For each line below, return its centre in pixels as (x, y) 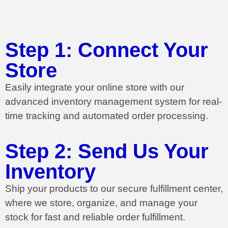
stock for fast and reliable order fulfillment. (95, 217)
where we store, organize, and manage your (101, 203)
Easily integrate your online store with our (95, 88)
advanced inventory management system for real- (113, 102)
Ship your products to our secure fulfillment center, (114, 188)
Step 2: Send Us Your (107, 151)
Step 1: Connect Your (107, 50)
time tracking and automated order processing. (107, 116)
